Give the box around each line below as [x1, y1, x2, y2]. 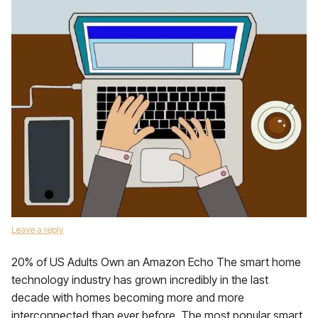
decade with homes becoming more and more [11, 290, 244, 305]
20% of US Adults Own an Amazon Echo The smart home [11, 255, 301, 269]
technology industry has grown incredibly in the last [11, 273, 268, 287]
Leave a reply [11, 224, 63, 235]
